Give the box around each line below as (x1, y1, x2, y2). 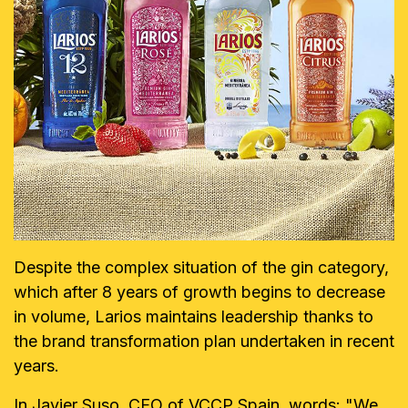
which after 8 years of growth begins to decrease (14, 282, 385, 301)
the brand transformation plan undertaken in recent (14, 331, 394, 351)
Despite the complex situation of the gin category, (14, 258, 389, 277)
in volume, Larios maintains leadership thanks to (14, 307, 373, 326)
